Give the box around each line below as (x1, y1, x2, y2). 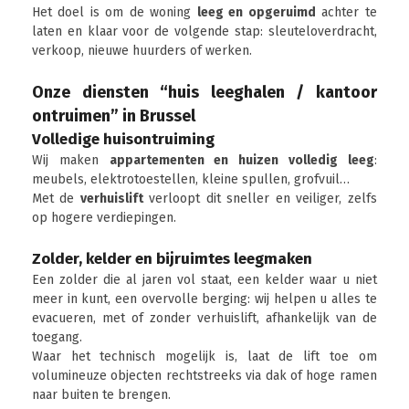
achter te (315, 5, 377, 20)
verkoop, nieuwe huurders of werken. (32, 43, 252, 58)
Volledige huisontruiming (32, 130, 215, 148)
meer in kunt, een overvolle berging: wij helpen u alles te (32, 291, 377, 307)
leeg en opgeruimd (196, 5, 316, 20)
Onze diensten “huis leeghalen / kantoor (32, 82, 377, 102)
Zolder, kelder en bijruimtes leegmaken (32, 249, 312, 267)
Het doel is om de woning (32, 5, 197, 20)
